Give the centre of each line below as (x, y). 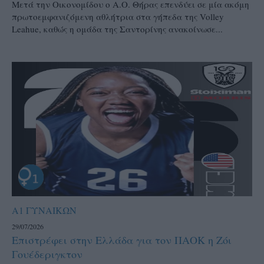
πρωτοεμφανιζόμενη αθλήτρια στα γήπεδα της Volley (118, 16)
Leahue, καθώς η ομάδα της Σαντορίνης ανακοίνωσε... (117, 29)
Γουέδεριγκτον (47, 254)
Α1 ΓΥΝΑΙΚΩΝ (44, 210)
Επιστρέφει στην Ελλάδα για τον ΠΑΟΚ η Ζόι (122, 240)
